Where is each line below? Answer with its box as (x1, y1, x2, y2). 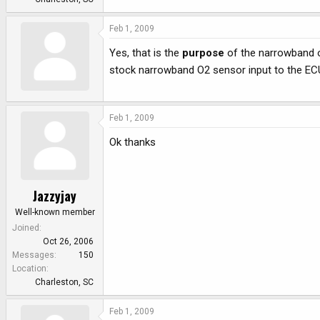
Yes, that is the (109, 46, 182, 59)
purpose (182, 46, 224, 59)
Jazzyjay (33, 186, 76, 205)
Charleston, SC (35, 276, 94, 287)
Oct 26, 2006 (43, 236, 94, 246)
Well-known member (14, 206, 95, 217)
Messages (12, 249, 54, 260)
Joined (12, 222, 39, 233)
